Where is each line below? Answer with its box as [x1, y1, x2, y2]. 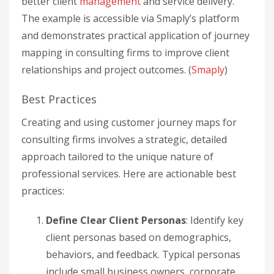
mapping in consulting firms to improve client [21, 46, 229, 59]
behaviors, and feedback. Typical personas [46, 248, 240, 261]
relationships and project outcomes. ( [21, 63, 191, 76]
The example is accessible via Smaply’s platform [21, 12, 239, 25]
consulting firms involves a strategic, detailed [21, 133, 227, 146]
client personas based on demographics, [46, 231, 231, 244]
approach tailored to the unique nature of [21, 150, 213, 163]
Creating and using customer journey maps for [21, 116, 237, 129]
